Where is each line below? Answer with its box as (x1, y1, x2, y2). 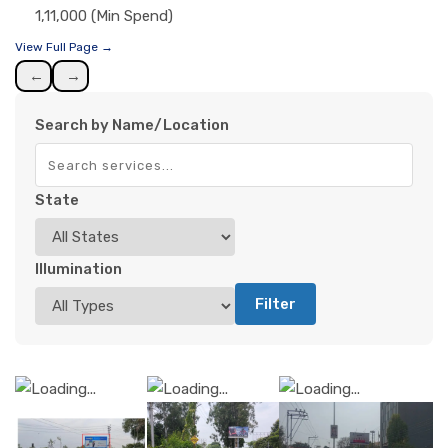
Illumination (35, 260, 122, 279)
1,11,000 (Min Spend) (35, 7, 173, 26)
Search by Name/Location (35, 116, 229, 135)
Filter (255, 295, 296, 314)
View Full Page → (15, 40, 113, 55)
